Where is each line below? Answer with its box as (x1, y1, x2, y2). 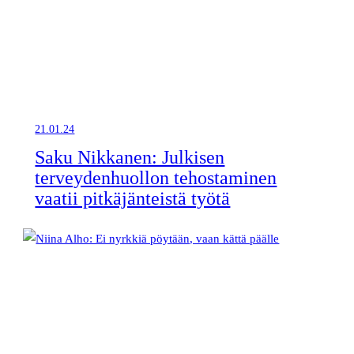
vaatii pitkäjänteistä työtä (35, 187, 231, 209)
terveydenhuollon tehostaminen (35, 167, 277, 188)
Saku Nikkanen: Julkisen (35, 146, 225, 168)
